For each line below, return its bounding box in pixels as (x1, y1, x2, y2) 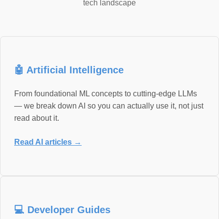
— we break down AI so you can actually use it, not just (14, 101, 203, 110)
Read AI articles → (14, 137, 82, 146)
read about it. (14, 113, 59, 122)
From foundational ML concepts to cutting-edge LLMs (14, 89, 197, 98)
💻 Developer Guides (14, 204, 110, 215)
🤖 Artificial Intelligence (14, 64, 124, 75)
